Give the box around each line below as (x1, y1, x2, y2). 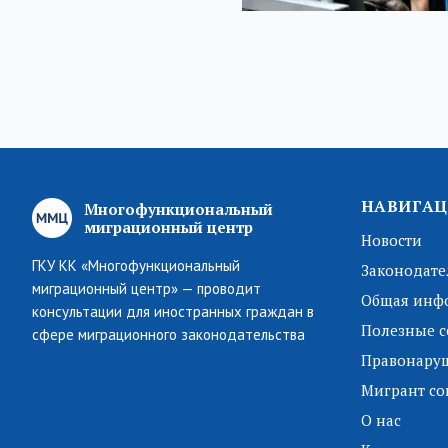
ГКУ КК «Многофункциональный (32, 256, 240, 276)
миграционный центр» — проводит (32, 279, 261, 299)
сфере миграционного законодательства (32, 325, 305, 345)
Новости (360, 230, 422, 251)
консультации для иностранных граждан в (32, 302, 314, 322)
